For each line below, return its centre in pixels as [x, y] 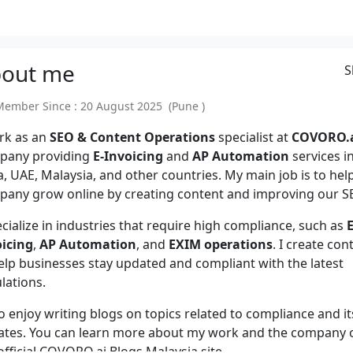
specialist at [253, 137]
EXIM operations [221, 244]
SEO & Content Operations [132, 137]
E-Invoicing [128, 156]
